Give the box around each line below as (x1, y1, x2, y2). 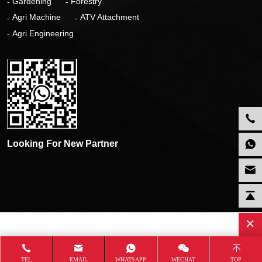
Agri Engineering (12, 28, 74, 38)
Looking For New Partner (7, 138, 118, 149)
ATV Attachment (80, 12, 139, 22)
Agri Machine (12, 12, 61, 22)
